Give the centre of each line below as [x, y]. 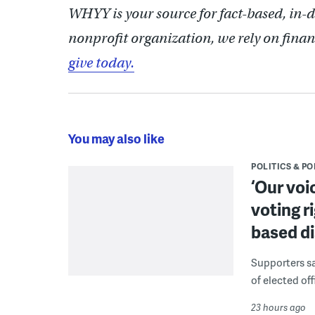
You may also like [116, 138]
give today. [101, 63]
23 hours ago [278, 307]
